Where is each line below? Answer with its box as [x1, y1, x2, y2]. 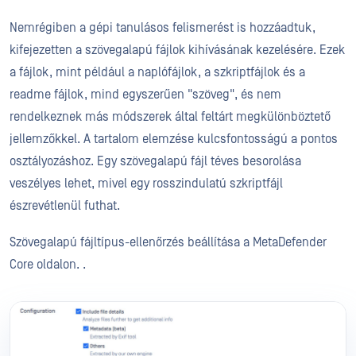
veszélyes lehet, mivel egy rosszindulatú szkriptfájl [10, 176, 283, 191]
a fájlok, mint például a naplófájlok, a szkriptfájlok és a [10, 65, 305, 79]
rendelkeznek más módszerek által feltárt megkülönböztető [10, 110, 331, 124]
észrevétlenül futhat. [10, 199, 123, 213]
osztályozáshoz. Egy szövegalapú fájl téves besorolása [10, 154, 301, 168]
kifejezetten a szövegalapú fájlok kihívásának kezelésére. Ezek [10, 43, 345, 57]
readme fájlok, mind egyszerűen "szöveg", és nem [10, 87, 281, 102]
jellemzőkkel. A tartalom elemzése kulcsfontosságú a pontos [10, 132, 338, 146]
